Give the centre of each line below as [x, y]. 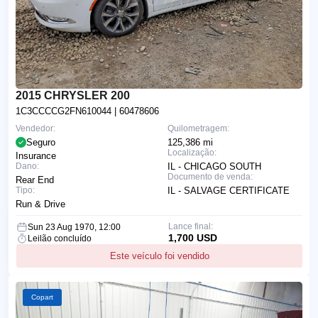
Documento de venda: [210, 176]
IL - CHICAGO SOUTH [214, 166]
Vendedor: [35, 128]
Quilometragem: [198, 128]
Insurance [36, 155]
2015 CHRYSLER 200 [73, 95]
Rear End [35, 180]
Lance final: [190, 226]
